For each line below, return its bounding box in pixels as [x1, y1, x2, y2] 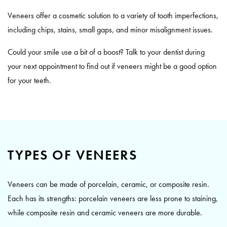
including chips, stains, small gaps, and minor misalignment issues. [8, 24, 213, 35]
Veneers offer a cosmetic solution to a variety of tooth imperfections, [8, 10, 218, 21]
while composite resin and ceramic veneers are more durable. [8, 207, 202, 218]
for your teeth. [8, 74, 51, 86]
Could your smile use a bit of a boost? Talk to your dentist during [8, 46, 205, 57]
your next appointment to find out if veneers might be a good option [8, 60, 217, 71]
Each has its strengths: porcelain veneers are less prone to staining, [8, 193, 218, 204]
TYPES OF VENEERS [8, 145, 137, 164]
